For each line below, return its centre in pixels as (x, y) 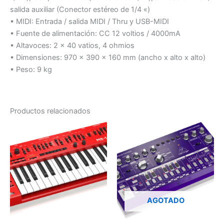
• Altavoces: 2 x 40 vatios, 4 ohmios (72, 46)
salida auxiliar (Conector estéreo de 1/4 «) (80, 10)
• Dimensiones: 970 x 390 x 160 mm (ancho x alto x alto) (108, 58)
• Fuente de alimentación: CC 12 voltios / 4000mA (95, 34)
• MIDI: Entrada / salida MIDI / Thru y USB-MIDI (89, 22)
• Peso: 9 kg (31, 70)
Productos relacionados (50, 111)
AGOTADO (165, 201)
